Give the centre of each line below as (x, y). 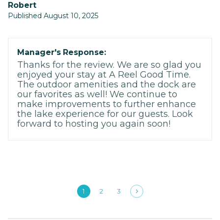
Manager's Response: (62, 53)
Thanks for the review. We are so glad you (109, 65)
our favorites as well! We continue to (97, 95)
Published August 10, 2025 (53, 16)
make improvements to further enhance (107, 104)
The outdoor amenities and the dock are (107, 85)
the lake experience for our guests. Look (105, 114)
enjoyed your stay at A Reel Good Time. (104, 75)
